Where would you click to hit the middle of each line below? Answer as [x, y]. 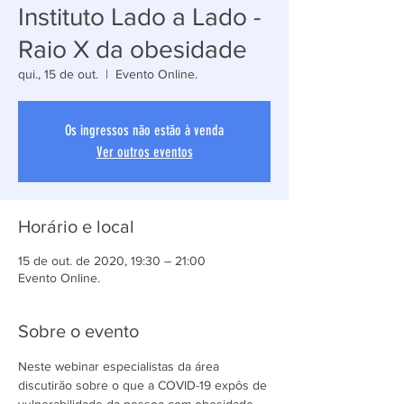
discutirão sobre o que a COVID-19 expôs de [144, 385]
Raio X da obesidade [133, 49]
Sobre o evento [78, 331]
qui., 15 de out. [58, 74]
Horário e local [76, 226]
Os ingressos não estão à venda [144, 130]
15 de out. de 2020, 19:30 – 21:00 [112, 261]
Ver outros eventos [144, 152]
